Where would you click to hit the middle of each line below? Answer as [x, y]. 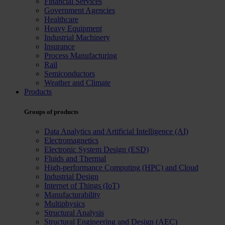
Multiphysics [65, 203]
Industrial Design [71, 176]
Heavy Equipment [73, 29]
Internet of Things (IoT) [82, 185]
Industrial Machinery [77, 38]
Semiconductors [70, 74]
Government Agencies [80, 11]
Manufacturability [72, 194]
